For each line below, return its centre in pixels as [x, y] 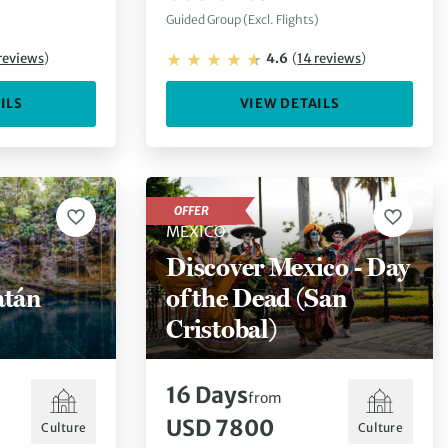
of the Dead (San [256, 297]
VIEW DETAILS [289, 103]
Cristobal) [221, 328]
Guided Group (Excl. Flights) [243, 20]
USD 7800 [220, 427]
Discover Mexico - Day [288, 266]
